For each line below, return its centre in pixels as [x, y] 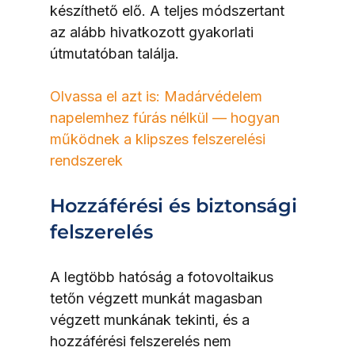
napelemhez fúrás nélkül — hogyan [166, 117]
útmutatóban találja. [114, 53]
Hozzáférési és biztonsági [176, 205]
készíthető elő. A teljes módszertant [169, 10]
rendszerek [86, 160]
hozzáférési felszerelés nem [142, 341]
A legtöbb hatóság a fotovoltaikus [163, 277]
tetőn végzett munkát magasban [158, 298]
